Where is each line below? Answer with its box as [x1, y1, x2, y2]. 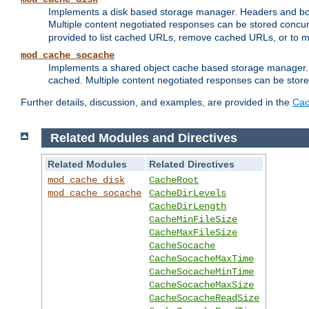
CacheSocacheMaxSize [149, 279, 255, 291]
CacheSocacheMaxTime [149, 253, 255, 265]
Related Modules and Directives [50, 130, 237, 145]
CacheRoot [149, 175, 199, 186]
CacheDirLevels [149, 188, 227, 199]
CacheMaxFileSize [149, 227, 238, 239]
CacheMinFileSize [149, 214, 238, 226]
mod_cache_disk [48, 175, 126, 186]
